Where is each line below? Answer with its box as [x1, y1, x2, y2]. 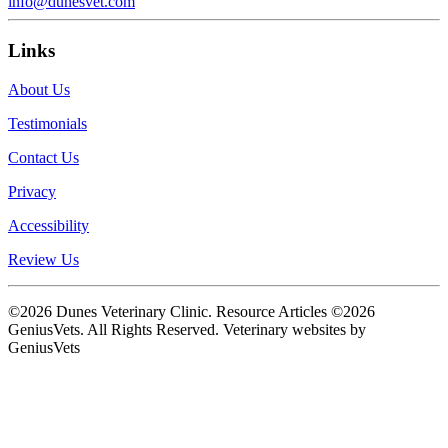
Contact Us [8, 148, 79, 166]
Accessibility [8, 216, 89, 234]
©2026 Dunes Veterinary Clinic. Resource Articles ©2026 [8, 302, 375, 320]
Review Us [8, 250, 79, 268]
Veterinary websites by [223, 320, 366, 338]
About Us [8, 80, 70, 98]
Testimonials [8, 114, 87, 132]
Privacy [8, 182, 56, 200]
